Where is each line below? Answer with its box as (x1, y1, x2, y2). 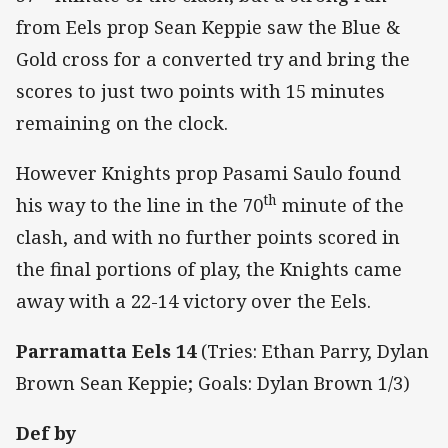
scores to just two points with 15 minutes (16, 78, 385, 103)
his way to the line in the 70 (16, 193, 263, 218)
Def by (16, 421, 77, 446)
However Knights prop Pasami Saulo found (16, 161, 401, 186)
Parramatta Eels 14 (16, 339, 196, 364)
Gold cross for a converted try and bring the (16, 46, 410, 71)
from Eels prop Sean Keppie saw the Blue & (16, 14, 400, 39)
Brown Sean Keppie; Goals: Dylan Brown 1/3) (16, 371, 410, 396)
